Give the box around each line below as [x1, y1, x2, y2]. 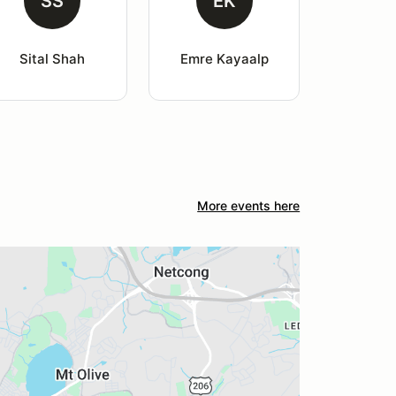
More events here [197, 198, 301, 213]
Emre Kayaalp [179, 50, 269, 67]
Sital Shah [19, 50, 85, 67]
